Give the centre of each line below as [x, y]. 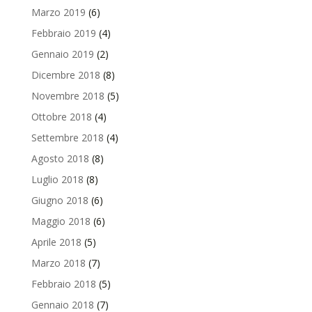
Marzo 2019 [58, 12]
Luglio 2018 [57, 179]
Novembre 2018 [68, 95]
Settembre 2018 [67, 137]
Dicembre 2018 [65, 75]
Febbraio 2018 [63, 283]
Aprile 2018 [56, 242]
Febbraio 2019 [63, 33]
